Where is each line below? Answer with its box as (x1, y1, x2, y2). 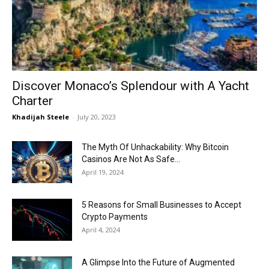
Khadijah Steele (12, 112, 69, 122)
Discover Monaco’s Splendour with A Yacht (12, 79, 249, 94)
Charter (12, 94, 56, 109)
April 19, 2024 (82, 168, 124, 177)
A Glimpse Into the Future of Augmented (82, 258, 235, 268)
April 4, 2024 (82, 225, 120, 235)
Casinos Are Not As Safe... (82, 154, 180, 165)
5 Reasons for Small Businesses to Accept (82, 200, 241, 210)
